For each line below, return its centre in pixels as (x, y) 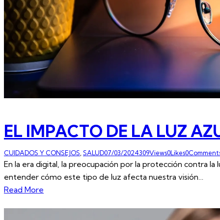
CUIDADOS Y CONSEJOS (42, 152)
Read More (24, 189)
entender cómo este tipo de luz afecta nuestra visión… (104, 177)
